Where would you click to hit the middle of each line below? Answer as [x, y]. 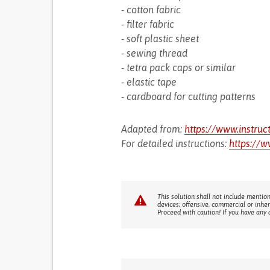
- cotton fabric [151, 10]
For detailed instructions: [175, 143]
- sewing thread [154, 53]
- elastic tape [149, 82]
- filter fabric [147, 24]
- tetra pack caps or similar [178, 67]
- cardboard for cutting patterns [188, 96]
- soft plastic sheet [160, 39]
